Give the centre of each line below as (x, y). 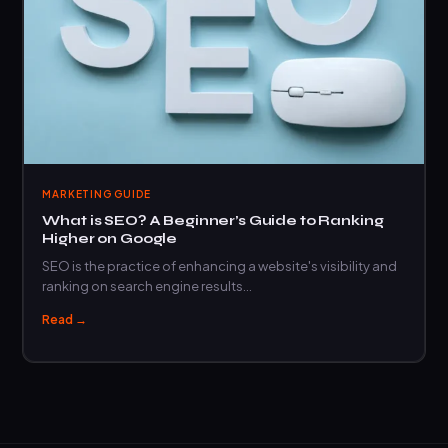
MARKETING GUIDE (96, 194)
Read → (65, 320)
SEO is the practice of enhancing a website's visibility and (220, 266)
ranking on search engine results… (147, 286)
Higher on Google (110, 239)
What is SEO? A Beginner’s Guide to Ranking (213, 221)
